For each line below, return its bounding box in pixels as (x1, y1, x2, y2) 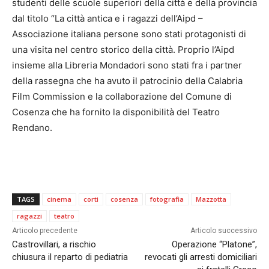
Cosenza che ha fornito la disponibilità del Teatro (12, 106, 220, 118)
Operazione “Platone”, (171, 238, 257, 250)
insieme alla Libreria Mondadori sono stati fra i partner (12, 59, 242, 71)
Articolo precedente (12, 226, 77, 235)
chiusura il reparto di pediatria (12, 251, 128, 262)
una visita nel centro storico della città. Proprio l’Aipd (12, 43, 234, 55)
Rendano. (12, 121, 52, 133)
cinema (47, 194, 71, 204)
